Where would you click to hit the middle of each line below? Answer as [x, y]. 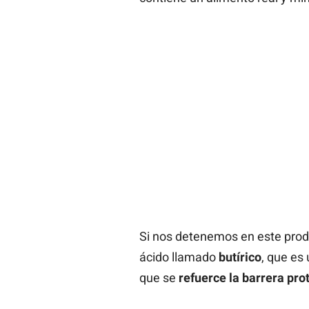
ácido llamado [179, 257]
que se [159, 277]
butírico [240, 257]
